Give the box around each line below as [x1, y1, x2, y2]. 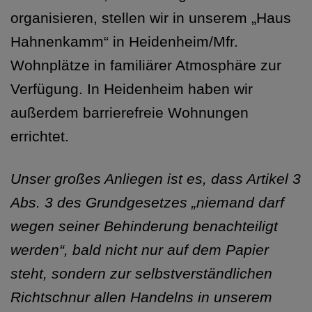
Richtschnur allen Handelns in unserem [10, 289, 272, 306]
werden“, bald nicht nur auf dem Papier [10, 242, 269, 258]
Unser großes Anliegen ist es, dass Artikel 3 [10, 171, 301, 187]
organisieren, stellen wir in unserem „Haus [10, 10, 291, 26]
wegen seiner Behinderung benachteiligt [10, 218, 278, 235]
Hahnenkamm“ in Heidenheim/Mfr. [10, 33, 238, 50]
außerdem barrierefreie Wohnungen [10, 104, 249, 121]
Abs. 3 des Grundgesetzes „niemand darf [10, 194, 284, 211]
